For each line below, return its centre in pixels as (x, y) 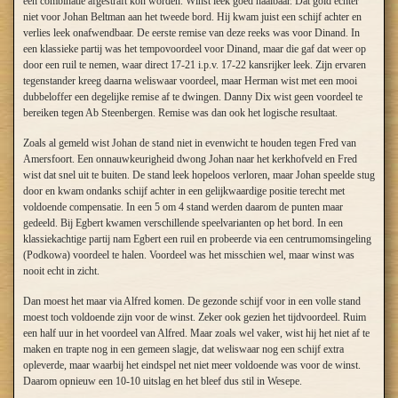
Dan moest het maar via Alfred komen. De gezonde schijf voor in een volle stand (192, 301)
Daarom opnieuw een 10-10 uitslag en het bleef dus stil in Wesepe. (163, 381)
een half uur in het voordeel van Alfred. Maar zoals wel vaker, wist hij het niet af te (196, 333)
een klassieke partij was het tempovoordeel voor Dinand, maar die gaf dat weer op (195, 49)
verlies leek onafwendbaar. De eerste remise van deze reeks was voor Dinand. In (191, 33)
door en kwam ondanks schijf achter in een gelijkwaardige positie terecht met (184, 191)
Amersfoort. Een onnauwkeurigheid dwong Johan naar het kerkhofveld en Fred (190, 159)
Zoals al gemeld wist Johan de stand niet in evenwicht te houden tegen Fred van (190, 143)
